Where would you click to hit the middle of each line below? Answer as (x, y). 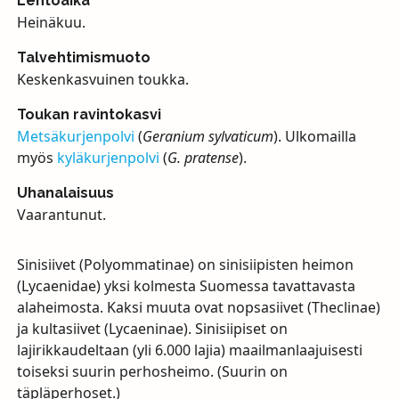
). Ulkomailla (314, 136)
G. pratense (203, 157)
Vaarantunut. (61, 214)
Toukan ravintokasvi (89, 114)
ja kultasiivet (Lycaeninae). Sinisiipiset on (152, 328)
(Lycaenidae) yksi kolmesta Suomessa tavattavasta (186, 285)
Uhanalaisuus (65, 192)
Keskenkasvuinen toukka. (102, 79)
